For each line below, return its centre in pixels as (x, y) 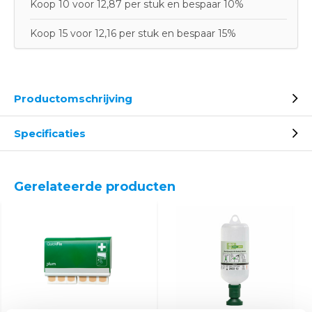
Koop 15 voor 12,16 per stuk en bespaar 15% (133, 33)
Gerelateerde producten (95, 187)
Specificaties (50, 133)
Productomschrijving (73, 99)
